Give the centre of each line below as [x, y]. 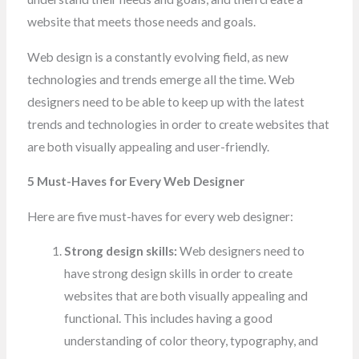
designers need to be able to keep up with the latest [165, 101]
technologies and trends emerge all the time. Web [161, 79]
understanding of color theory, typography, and [192, 341]
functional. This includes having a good [169, 319]
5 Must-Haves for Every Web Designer [135, 182]
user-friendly [232, 146]
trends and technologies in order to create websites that [178, 124]
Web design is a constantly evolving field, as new [157, 56]
